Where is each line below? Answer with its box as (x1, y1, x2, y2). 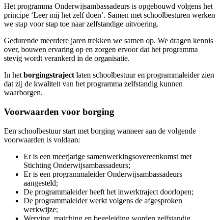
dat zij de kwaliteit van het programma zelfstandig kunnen (4, 80, 183, 88)
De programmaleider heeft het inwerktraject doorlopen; (24, 187, 193, 196)
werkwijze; (24, 205, 58, 214)
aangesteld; (24, 178, 58, 187)
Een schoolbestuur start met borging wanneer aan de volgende (4, 126, 196, 135)
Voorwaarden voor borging (4, 107, 114, 117)
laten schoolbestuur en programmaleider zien (76, 71, 214, 80)
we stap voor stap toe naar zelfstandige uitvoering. (4, 20, 159, 28)
